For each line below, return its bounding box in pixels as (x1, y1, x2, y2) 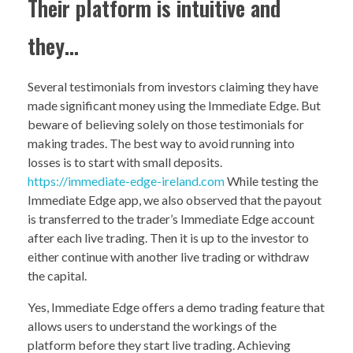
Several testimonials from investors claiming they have (28, 79, 318, 95)
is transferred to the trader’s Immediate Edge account (28, 211, 314, 227)
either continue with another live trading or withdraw (28, 249, 309, 265)
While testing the (225, 173, 318, 189)
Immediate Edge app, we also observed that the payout (28, 192, 321, 208)
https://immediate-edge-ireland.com (28, 173, 225, 189)
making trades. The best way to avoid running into (28, 136, 295, 151)
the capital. (28, 268, 87, 284)
